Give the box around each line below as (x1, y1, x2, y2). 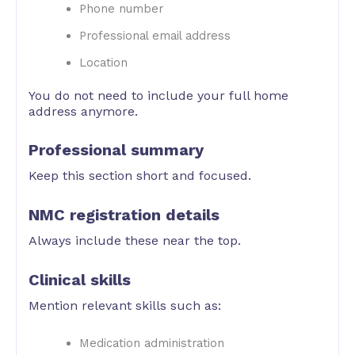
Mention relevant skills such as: (29, 297, 221, 313)
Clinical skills (29, 269, 131, 289)
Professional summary (29, 140, 204, 160)
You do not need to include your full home (29, 87, 288, 103)
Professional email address (78, 28, 231, 43)
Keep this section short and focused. (29, 168, 251, 184)
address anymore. (29, 103, 138, 119)
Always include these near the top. (29, 233, 241, 249)
